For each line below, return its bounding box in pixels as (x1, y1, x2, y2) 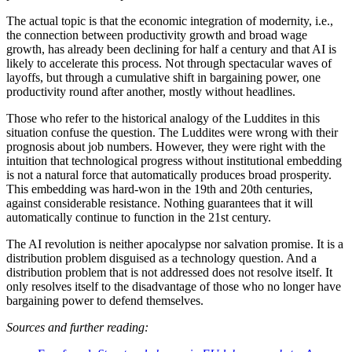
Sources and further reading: (6, 321, 148, 335)
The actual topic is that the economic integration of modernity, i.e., (6, 14, 333, 28)
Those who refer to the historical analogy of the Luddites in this (6, 112, 320, 126)
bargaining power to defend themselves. (6, 294, 203, 308)
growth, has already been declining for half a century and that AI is (6, 42, 336, 57)
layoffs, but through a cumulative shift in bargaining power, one (6, 71, 321, 85)
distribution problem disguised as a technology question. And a (6, 251, 317, 266)
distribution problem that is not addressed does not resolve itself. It (6, 266, 332, 280)
